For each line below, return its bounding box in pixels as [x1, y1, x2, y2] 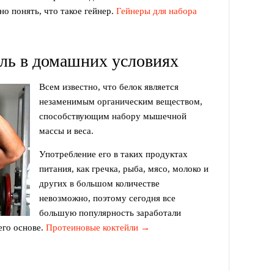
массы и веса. [39, 126, 94, 136]
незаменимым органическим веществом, [39, 97, 202, 106]
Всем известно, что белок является [39, 82, 179, 92]
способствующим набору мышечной [39, 111, 187, 121]
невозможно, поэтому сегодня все [39, 193, 176, 203]
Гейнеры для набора [116, 6, 197, 16]
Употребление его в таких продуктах [39, 149, 188, 159]
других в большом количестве [39, 179, 160, 188]
